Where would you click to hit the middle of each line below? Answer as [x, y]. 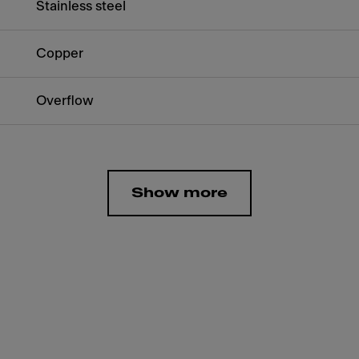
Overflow [65, 101]
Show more [179, 193]
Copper [60, 53]
